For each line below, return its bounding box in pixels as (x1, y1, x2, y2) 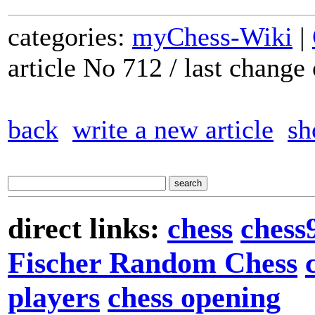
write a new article (72, 115, 274, 144)
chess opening (108, 280, 281, 314)
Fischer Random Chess (8, 245, 297, 279)
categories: (8, 22, 132, 51)
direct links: (8, 211, 167, 245)
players (8, 280, 100, 314)
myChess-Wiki (132, 22, 292, 51)
